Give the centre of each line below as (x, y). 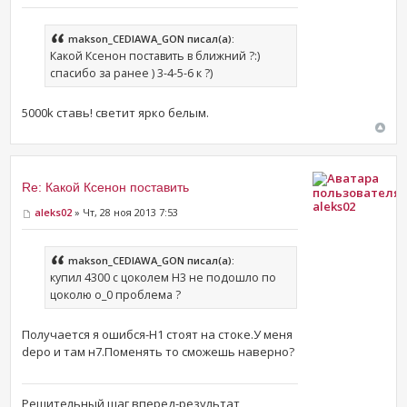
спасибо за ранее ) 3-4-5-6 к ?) (132, 74)
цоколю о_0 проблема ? (116, 294)
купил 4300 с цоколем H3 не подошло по (164, 277)
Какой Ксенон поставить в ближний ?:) (155, 56)
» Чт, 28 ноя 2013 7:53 (125, 213)
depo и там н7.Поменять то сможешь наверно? (159, 351)
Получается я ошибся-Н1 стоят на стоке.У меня (158, 334)
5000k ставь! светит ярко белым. (116, 113)
